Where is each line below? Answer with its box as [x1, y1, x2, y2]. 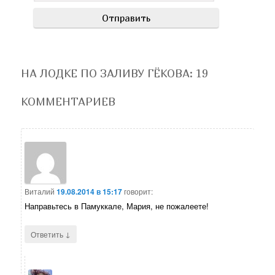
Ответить [31, 229, 66, 240]
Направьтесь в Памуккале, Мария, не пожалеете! [25, 200, 209, 212]
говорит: [124, 186, 153, 197]
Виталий [25, 186, 55, 197]
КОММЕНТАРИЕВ [21, 95, 116, 109]
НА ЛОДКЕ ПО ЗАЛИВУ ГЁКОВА [21, 67, 190, 80]
